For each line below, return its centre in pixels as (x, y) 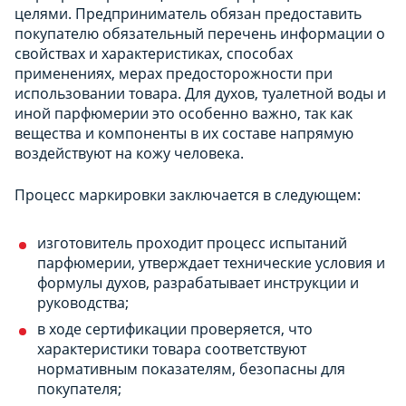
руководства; (83, 302)
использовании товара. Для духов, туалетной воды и (200, 93)
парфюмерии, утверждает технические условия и (211, 262)
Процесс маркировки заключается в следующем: (188, 194)
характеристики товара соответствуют (172, 348)
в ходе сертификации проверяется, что (175, 329)
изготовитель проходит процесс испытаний (192, 242)
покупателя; (79, 388)
